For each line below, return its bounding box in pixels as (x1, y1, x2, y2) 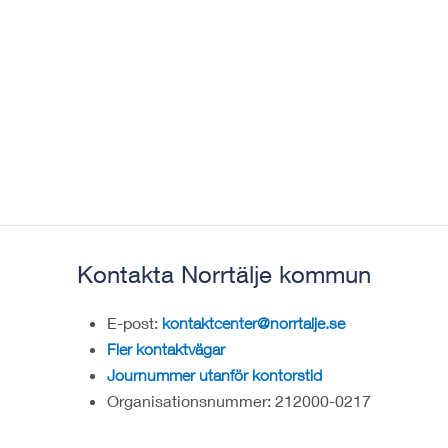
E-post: (107, 313, 162, 333)
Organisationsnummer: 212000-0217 (107, 391, 371, 411)
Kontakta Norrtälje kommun (77, 260, 371, 289)
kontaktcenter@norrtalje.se (162, 314, 345, 333)
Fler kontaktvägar (107, 340, 225, 359)
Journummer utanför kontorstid (107, 366, 322, 385)
